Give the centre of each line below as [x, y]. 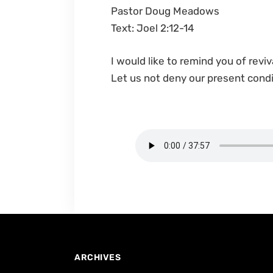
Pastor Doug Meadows [165, 11]
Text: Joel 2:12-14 [153, 28]
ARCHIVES [97, 257]
